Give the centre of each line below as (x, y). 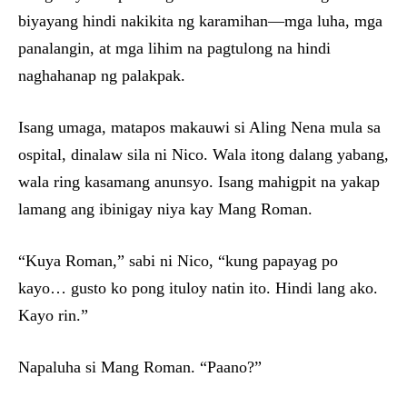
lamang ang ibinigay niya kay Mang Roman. (165, 209)
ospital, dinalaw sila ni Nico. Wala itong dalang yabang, (203, 155)
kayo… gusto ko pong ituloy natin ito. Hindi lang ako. (198, 288)
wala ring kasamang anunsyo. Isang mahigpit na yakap (199, 182)
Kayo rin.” (53, 316)
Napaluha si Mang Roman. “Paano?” (140, 367)
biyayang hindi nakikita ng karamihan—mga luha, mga (200, 21)
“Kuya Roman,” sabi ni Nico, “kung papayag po (178, 261)
